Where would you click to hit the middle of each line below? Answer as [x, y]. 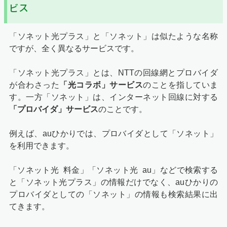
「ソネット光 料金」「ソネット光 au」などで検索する [113, 170]
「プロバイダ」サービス [54, 109]
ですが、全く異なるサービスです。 [74, 48]
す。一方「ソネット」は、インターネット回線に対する [113, 97]
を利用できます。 [42, 146]
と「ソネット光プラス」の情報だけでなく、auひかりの [113, 182]
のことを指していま [180, 85]
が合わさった [34, 85]
